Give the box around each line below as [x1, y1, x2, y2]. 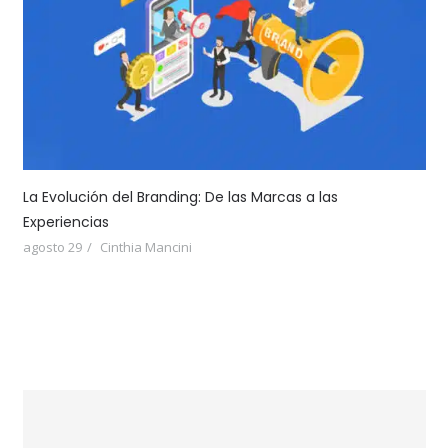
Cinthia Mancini [99, 238, 192, 257]
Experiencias [22, 212, 109, 233]
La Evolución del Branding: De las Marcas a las [22, 187, 338, 208]
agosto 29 [22, 238, 82, 257]
